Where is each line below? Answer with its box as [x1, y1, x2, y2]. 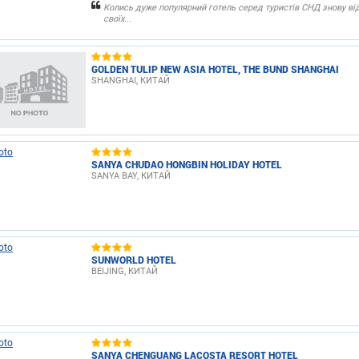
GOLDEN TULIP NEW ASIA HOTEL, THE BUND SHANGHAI [91, 62, 339, 75]
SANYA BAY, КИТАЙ [91, 170, 171, 181]
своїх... [103, 14, 131, 24]
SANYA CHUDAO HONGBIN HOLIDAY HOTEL [91, 157, 282, 171]
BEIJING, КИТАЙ [91, 265, 158, 276]
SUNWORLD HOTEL [91, 252, 176, 266]
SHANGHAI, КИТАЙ [91, 75, 170, 86]
